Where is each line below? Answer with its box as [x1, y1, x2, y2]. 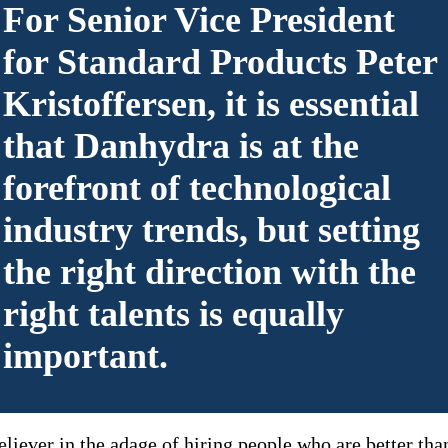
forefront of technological [2, 167, 391, 208]
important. [2, 335, 168, 376]
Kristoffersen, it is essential [2, 83, 419, 124]
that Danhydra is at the [2, 125, 359, 166]
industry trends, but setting [2, 209, 420, 250]
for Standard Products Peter [2, 41, 437, 82]
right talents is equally [2, 293, 344, 334]
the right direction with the [2, 251, 416, 292]
